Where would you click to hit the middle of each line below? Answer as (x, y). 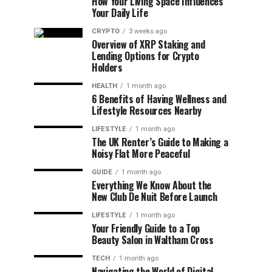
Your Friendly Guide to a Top (146, 228)
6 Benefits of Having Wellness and (159, 99)
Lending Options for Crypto (145, 56)
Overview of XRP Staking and (148, 44)
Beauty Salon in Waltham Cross (153, 240)
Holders (107, 67)
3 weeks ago (148, 31)
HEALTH (104, 86)
